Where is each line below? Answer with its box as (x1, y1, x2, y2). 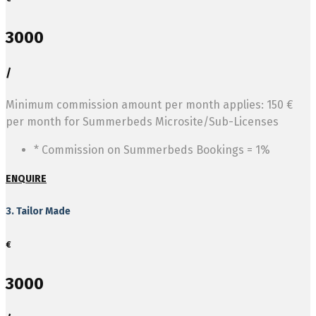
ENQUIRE (6, 173, 47, 186)
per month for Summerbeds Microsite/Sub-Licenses (6, 115, 279, 129)
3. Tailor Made (6, 205, 71, 217)
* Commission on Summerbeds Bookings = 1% (34, 143, 270, 157)
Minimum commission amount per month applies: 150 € (6, 98, 293, 112)
